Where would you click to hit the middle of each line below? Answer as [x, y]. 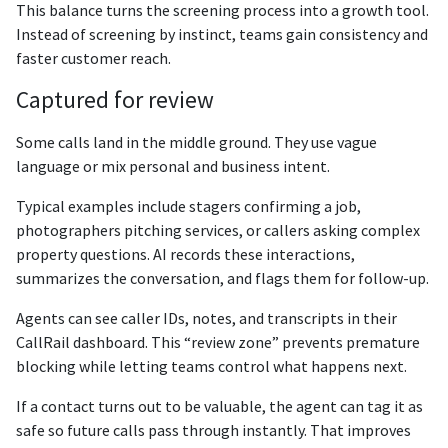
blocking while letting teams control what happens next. [211, 366]
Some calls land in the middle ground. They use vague [196, 142]
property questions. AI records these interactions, [185, 254]
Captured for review [115, 100]
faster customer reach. [93, 58]
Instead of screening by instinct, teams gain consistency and [222, 34]
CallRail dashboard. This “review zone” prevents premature [218, 342]
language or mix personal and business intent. [173, 166]
